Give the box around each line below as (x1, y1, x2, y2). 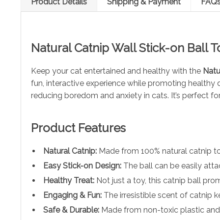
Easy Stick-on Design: (43, 161, 121, 170)
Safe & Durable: (43, 205, 99, 215)
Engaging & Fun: (43, 190, 102, 200)
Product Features (31, 120, 126, 135)
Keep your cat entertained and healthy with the (31, 66, 203, 76)
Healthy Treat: (43, 175, 94, 185)
